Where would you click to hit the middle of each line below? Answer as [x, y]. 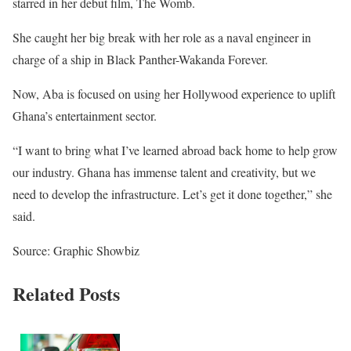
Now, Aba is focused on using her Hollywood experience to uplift [174, 94]
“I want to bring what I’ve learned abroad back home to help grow [175, 150]
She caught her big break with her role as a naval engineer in [162, 37]
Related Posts [66, 293]
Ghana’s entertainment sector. [85, 116]
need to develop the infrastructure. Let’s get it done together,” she [172, 194]
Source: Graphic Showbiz [76, 250]
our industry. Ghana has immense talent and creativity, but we [164, 172]
